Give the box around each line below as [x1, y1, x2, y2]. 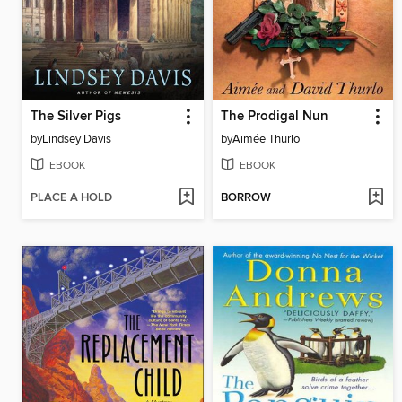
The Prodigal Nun [220, 108, 328, 125]
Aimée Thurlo [232, 131, 300, 146]
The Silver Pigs [31, 108, 121, 125]
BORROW [220, 190, 271, 206]
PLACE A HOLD [31, 190, 112, 206]
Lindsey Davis [42, 131, 111, 146]
